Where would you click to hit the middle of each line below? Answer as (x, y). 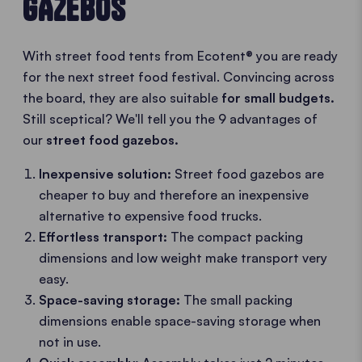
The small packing (236, 300)
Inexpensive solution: (105, 174)
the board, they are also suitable (122, 98)
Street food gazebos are (248, 174)
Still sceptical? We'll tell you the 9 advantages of (170, 119)
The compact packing (237, 237)
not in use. (70, 342)
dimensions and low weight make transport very (183, 258)
